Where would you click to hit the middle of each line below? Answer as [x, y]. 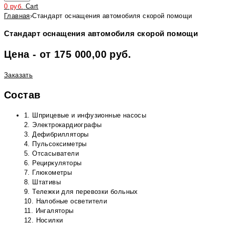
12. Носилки [44, 220]
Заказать [19, 75]
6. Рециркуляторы [53, 163]
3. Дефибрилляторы [57, 134]
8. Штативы [42, 182]
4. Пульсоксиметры [55, 144]
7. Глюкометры [48, 172]
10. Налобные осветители [66, 201]
